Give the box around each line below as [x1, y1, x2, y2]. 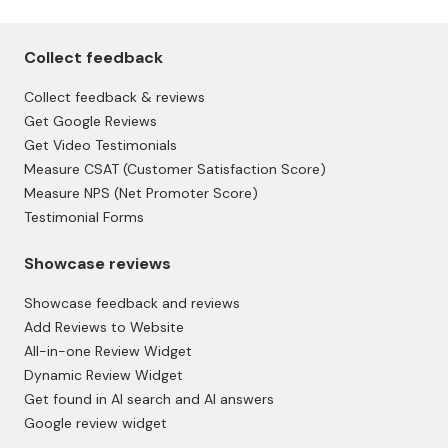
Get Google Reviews [24, 407, 157, 426]
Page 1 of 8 [50, 144, 128, 166]
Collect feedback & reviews [24, 383, 205, 402]
